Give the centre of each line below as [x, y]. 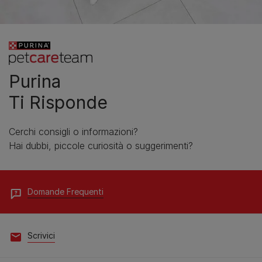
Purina [35, 81]
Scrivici [41, 235]
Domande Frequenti [65, 191]
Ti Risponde [58, 102]
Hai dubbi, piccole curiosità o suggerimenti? [101, 145]
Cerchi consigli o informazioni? [73, 131]
